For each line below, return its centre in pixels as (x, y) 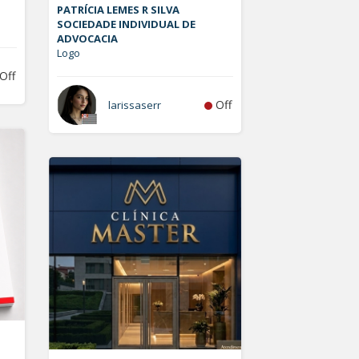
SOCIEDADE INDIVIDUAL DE (126, 24)
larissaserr (135, 105)
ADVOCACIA (87, 38)
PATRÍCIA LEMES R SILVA (118, 10)
